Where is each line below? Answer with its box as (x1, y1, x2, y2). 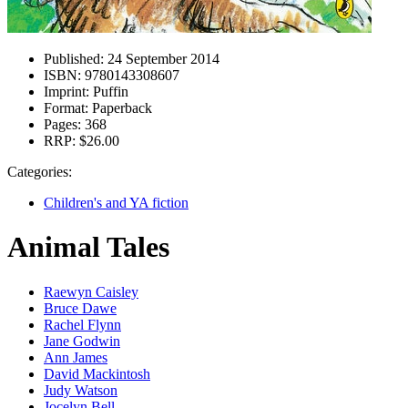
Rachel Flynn (44, 316, 121, 332)
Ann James (44, 349, 107, 365)
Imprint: (44, 84, 89, 99)
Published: (44, 51, 104, 66)
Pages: (44, 117, 81, 132)
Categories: (7, 164, 72, 179)
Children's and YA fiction (44, 195, 189, 210)
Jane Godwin (44, 332, 120, 349)
